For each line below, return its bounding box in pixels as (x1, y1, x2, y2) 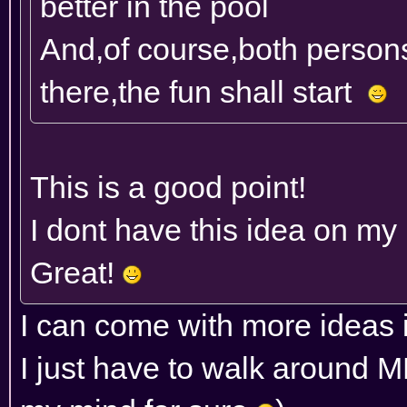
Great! (30, 254, 123, 290)
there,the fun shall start (40, 74, 368, 109)
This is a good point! (30, 169, 306, 204)
